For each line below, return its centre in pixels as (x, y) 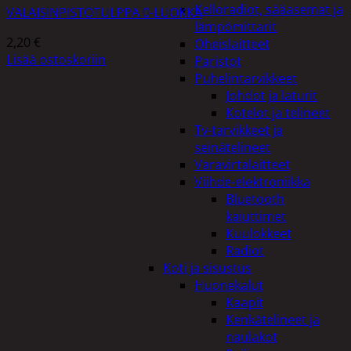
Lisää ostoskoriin (56, 59)
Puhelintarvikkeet (246, 78)
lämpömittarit (235, 27)
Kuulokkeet (259, 233)
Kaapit (244, 302)
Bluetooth (255, 199)
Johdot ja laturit (271, 96)
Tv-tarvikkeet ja (239, 130)
